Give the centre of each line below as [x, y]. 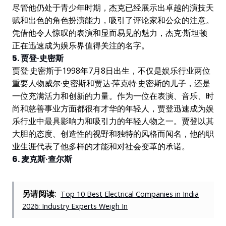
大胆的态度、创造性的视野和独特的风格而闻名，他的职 [113, 133]
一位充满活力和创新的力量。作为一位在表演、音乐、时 [113, 96]
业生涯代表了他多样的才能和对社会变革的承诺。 [101, 146]
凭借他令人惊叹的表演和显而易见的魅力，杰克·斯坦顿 [110, 33]
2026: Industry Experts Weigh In [75, 206]
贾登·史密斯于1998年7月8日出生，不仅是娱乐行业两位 [111, 70]
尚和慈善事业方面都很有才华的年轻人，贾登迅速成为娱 [113, 108]
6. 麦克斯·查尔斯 [42, 159]
